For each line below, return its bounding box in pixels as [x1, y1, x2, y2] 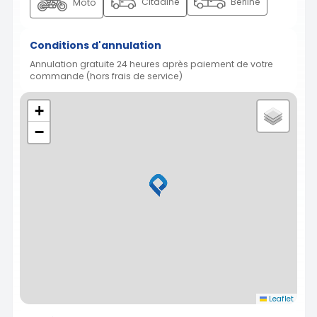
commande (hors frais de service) [30, 69, 183, 82]
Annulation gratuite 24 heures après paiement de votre [30, 57, 273, 70]
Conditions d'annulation [30, 38, 161, 52]
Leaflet [267, 293, 294, 304]
